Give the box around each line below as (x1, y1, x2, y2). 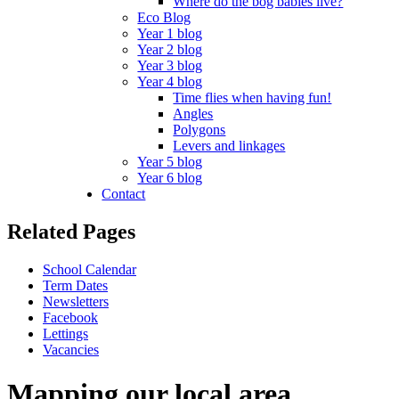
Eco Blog (137, 10, 191, 26)
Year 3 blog (137, 58, 203, 74)
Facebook (43, 310, 98, 326)
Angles (173, 106, 214, 122)
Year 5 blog (137, 154, 203, 170)
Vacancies (43, 342, 99, 358)
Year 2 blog (137, 42, 203, 58)
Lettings (43, 326, 88, 342)
